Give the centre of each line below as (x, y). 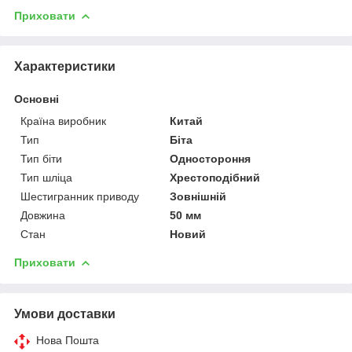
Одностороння (211, 158)
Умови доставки (65, 313)
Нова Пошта (68, 340)
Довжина (43, 215)
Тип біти (41, 158)
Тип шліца (46, 177)
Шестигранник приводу (80, 196)
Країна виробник (63, 121)
